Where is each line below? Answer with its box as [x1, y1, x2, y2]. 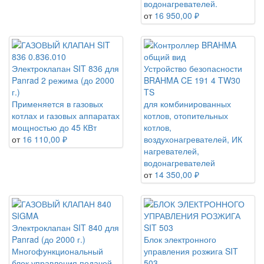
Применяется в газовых [12, 98, 103, 110]
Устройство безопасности [144, 62, 242, 75]
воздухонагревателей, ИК [144, 133, 242, 146]
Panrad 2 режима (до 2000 [12, 74, 114, 87]
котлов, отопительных [144, 110, 228, 122]
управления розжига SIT [144, 245, 238, 258]
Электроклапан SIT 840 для [12, 222, 119, 234]
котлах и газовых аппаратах [12, 110, 120, 122]
